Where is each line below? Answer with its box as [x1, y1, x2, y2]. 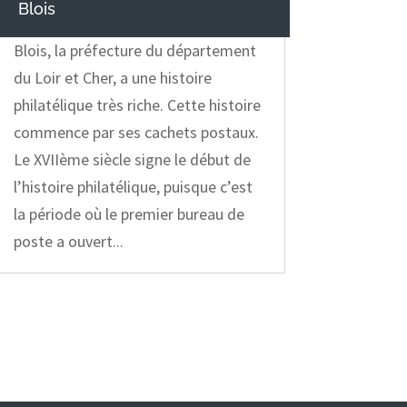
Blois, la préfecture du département [13, 40, 256, 62]
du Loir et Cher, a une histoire [13, 67, 212, 89]
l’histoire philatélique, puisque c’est [13, 176, 253, 198]
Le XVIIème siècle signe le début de [13, 149, 251, 171]
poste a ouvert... [13, 231, 124, 253]
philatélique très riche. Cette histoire [13, 94, 261, 116]
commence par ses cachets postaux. [13, 122, 263, 144]
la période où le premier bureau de [13, 203, 244, 225]
